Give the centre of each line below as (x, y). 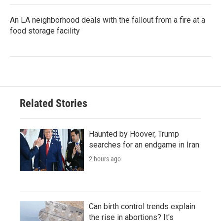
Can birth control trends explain (142, 206)
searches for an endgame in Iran (144, 145)
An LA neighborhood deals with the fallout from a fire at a (108, 20)
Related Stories (54, 103)
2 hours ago (105, 159)
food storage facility (45, 31)
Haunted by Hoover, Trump (134, 134)
